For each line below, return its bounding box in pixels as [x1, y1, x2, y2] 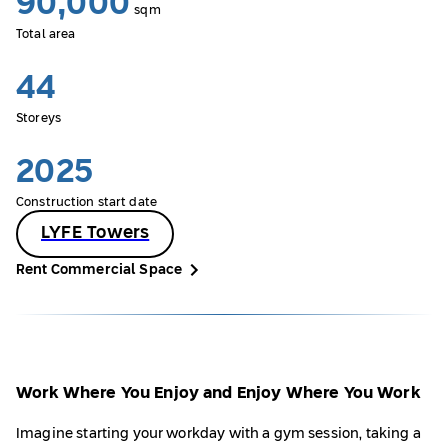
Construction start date [16, 197, 158, 209]
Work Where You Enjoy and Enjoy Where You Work [16, 385, 420, 401]
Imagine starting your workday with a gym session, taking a [16, 427, 421, 442]
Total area [16, 29, 76, 41]
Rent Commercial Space [16, 263, 183, 277]
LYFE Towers [41, 225, 150, 242]
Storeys [16, 113, 61, 125]
